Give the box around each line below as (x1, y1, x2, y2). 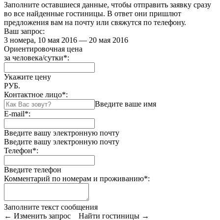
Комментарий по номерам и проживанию (4, 174, 144, 183)
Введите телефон (4, 165, 61, 174)
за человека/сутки (4, 53, 63, 62)
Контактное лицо (4, 90, 62, 99)
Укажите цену (4, 72, 51, 81)
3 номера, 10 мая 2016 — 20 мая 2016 (4, 35, 128, 44)
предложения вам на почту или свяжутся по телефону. (4, 18, 186, 27)
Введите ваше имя (95, 99, 156, 108)
